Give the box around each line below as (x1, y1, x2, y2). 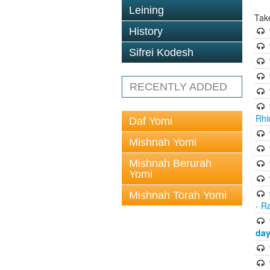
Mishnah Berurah (129, 157, 212, 169)
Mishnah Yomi (129, 136, 196, 148)
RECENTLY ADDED (130, 81, 227, 93)
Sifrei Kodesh (129, 46, 193, 58)
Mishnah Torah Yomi (129, 189, 227, 201)
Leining (129, 4, 164, 16)
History (129, 25, 163, 37)
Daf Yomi (129, 115, 172, 127)
